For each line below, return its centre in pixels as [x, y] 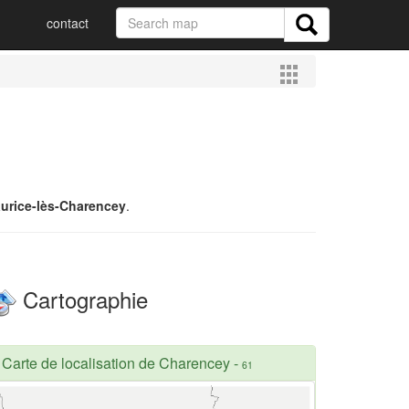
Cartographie [82, 299]
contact [68, 23]
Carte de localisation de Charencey [116, 362]
